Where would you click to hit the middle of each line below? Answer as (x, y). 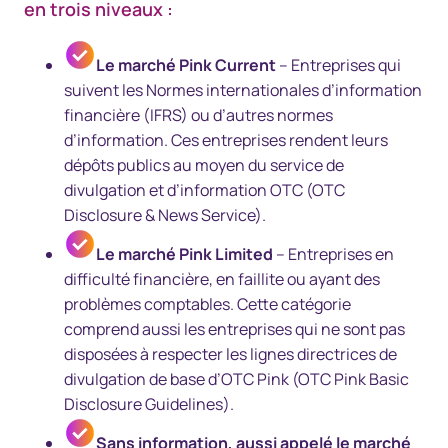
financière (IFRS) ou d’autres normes (198, 115)
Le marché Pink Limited (184, 254)
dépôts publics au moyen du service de (204, 165)
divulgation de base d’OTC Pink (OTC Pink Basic (236, 379)
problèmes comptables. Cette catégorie (207, 304)
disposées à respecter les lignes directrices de (230, 354)
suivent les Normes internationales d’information (243, 90)
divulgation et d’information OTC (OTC (204, 190)
